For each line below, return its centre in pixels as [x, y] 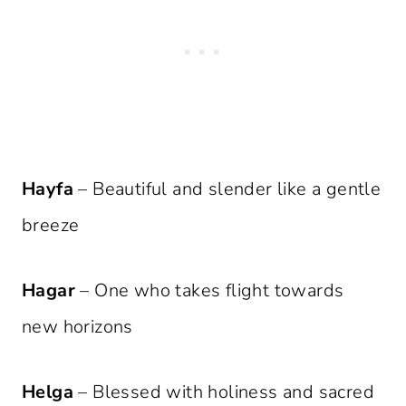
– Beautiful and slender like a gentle [227, 189]
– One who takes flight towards [210, 291]
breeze [51, 226]
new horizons [77, 327]
